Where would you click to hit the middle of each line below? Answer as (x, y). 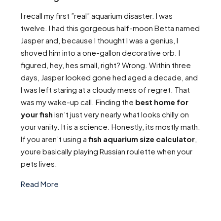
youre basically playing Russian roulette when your (107, 151)
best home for (162, 102)
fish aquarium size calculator (142, 139)
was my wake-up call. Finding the (78, 102)
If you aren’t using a (55, 139)
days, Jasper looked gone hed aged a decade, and (109, 77)
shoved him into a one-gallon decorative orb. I (100, 53)
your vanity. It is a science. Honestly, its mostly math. (110, 127)
